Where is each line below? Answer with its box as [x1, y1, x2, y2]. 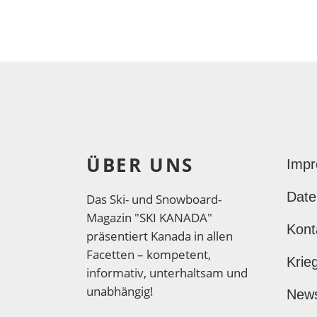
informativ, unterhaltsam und [86, 265, 248, 281]
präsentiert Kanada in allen [86, 228, 233, 244]
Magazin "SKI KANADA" [86, 209, 212, 226]
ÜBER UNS [86, 152, 194, 178]
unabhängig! [86, 283, 154, 299]
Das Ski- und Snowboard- [86, 191, 221, 207]
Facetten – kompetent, [86, 246, 211, 263]
